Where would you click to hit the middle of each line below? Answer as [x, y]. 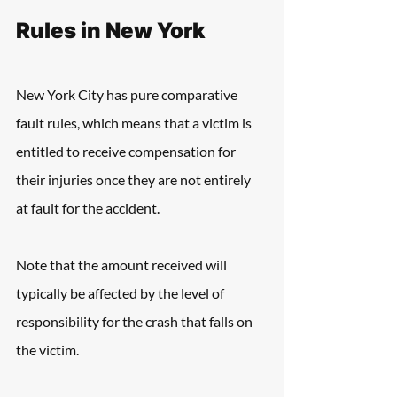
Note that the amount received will [123, 265]
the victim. [47, 350]
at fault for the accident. [88, 208]
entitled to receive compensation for [127, 151]
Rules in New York [111, 31]
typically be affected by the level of [121, 293]
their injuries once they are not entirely [135, 179]
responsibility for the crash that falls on [136, 321]
